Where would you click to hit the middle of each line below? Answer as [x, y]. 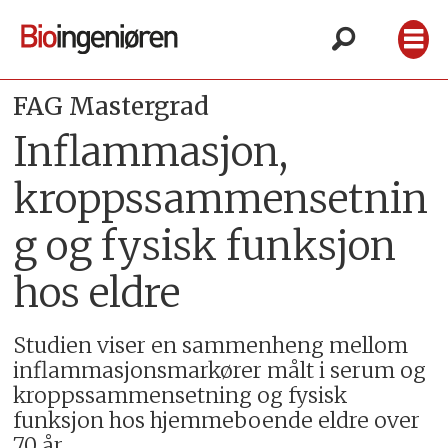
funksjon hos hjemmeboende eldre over [217, 421]
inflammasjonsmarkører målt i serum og [220, 371]
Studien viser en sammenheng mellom [211, 346]
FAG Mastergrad [111, 106]
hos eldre [97, 292]
